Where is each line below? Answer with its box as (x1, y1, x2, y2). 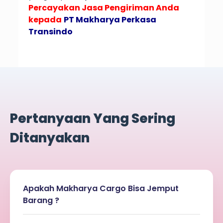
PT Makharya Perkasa (63, 14, 156, 26)
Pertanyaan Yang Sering (10, 110, 175, 128)
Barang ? (23, 195, 59, 207)
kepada (28, 14, 62, 26)
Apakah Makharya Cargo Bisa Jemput (23, 183, 179, 195)
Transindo (28, 26, 73, 38)
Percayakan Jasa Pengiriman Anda (28, 2, 179, 14)
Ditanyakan (10, 129, 90, 147)
